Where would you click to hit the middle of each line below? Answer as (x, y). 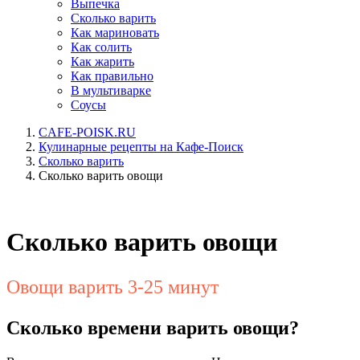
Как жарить (102, 61)
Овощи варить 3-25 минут (112, 287)
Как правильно (112, 76)
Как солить (101, 47)
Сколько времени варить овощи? (153, 328)
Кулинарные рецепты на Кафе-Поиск (141, 147)
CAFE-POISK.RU (87, 132)
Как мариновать (115, 33)
